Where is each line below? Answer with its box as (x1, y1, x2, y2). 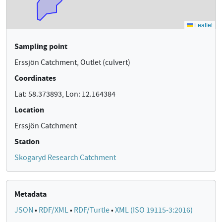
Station (14, 136, 40, 147)
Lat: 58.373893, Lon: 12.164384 (14, 89, 115, 99)
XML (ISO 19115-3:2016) (115, 205, 193, 215)
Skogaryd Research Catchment (14, 153, 116, 163)
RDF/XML (39, 205, 70, 215)
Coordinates (14, 73, 56, 83)
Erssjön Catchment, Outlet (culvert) (14, 57, 130, 67)
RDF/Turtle (74, 205, 111, 215)
